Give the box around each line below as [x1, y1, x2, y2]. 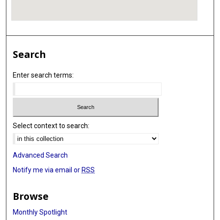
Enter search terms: [13, 71, 74, 80]
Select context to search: [13, 121, 90, 130]
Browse [13, 189, 49, 203]
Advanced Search [13, 151, 68, 159]
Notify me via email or [13, 165, 82, 174]
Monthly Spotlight [13, 208, 68, 216]
